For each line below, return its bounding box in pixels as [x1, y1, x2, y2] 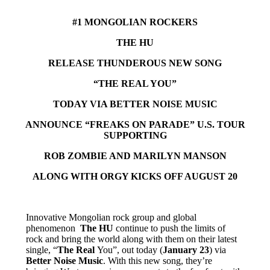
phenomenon [25, 222, 80, 233]
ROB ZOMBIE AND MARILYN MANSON [43, 150, 227, 161]
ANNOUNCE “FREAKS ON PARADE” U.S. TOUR [25, 119, 245, 130]
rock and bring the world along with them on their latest [25, 233, 237, 244]
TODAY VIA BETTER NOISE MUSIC [52, 98, 218, 109]
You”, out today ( [96, 244, 163, 255]
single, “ [25, 244, 57, 255]
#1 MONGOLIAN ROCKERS [72, 16, 198, 27]
